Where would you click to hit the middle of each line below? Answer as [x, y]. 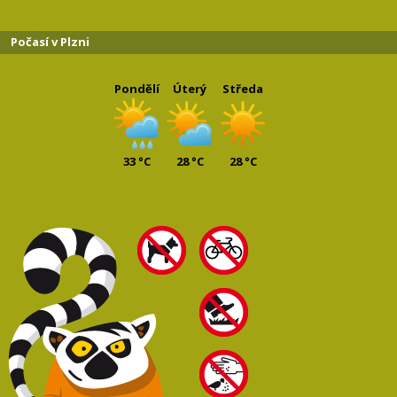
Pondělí [136, 89]
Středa [243, 89]
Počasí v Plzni [50, 42]
